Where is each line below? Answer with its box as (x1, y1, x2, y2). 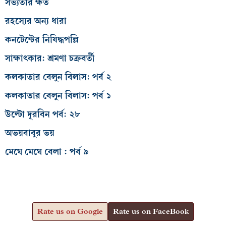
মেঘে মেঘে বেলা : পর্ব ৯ (5, 144, 89, 159)
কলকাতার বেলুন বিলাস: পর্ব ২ (5, 69, 111, 84)
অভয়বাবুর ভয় (5, 125, 54, 140)
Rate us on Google (37, 205, 103, 217)
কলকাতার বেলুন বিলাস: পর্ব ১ (5, 88, 111, 103)
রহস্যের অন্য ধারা (5, 13, 67, 28)
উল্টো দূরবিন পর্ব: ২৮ (5, 106, 80, 122)
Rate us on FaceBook (113, 205, 189, 217)
